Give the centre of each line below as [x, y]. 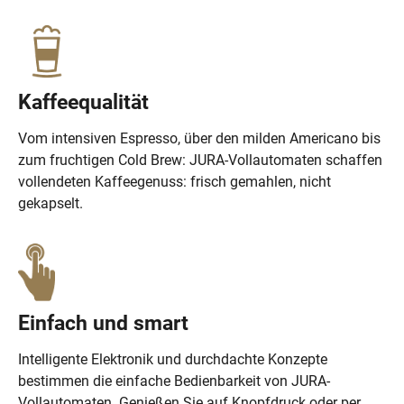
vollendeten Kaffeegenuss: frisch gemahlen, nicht [174, 182]
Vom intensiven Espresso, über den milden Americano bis [199, 139]
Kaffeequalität [83, 102]
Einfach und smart [103, 323]
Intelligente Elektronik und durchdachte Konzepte [173, 360]
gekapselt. [50, 204]
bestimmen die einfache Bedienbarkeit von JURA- [174, 381]
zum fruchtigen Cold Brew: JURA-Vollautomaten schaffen [200, 161]
